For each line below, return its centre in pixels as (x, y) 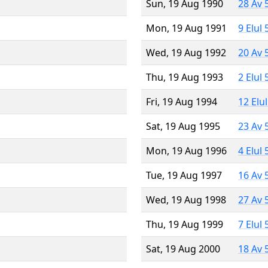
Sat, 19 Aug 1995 (183, 126)
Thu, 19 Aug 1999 (185, 224)
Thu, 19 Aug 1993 (185, 77)
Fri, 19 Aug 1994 (182, 101)
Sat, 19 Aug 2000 (183, 249)
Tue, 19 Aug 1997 (184, 175)
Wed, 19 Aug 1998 (186, 200)
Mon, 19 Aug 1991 (186, 28)
